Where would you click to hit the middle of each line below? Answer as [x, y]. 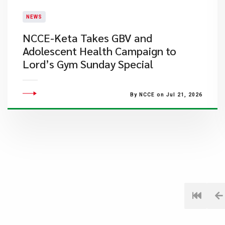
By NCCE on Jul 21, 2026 [166, 95]
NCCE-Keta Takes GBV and [87, 38]
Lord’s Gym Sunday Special [88, 64]
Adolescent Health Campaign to [99, 51]
